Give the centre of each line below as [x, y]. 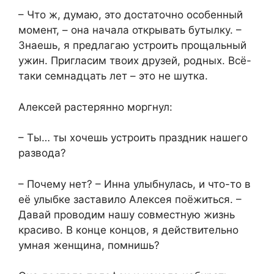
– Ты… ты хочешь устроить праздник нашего [133, 138]
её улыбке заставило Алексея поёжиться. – [130, 199]
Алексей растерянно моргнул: [95, 107]
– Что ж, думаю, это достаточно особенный [131, 15]
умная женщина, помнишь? [89, 245]
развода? [42, 153]
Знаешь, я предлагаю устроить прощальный [132, 46]
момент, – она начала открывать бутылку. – [130, 30]
